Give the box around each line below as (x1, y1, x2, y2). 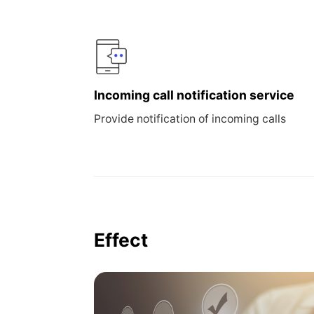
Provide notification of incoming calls (94, 111, 287, 125)
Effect (94, 228, 149, 251)
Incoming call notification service (94, 88, 295, 103)
